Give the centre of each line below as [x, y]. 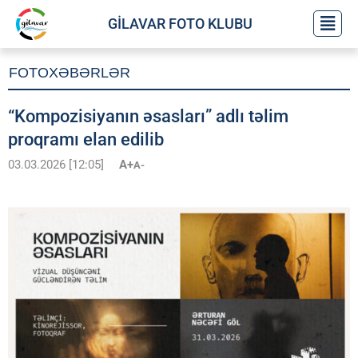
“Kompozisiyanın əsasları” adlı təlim [148, 116]
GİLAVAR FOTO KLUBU [181, 24]
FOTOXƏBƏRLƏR [70, 73]
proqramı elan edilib [86, 139]
